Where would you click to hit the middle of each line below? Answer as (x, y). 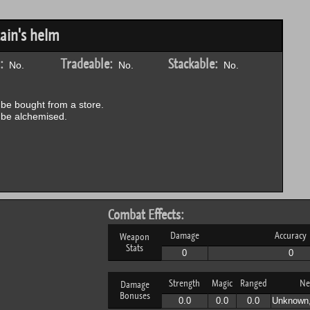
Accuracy (291, 235)
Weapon (135, 237)
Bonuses (135, 295)
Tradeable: (86, 64)
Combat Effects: (146, 215)
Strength (184, 283)
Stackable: (193, 64)
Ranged (253, 283)
